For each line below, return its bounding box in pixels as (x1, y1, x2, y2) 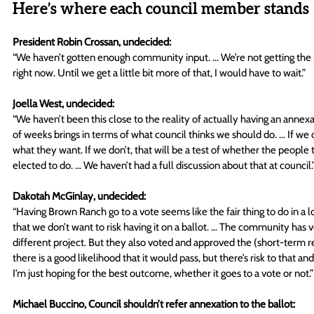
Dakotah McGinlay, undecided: (13, 189, 146, 203)
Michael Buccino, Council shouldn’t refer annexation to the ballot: (13, 297, 295, 310)
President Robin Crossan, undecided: (13, 35, 171, 48)
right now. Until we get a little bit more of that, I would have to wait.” (13, 66, 308, 79)
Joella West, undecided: (13, 97, 114, 110)
